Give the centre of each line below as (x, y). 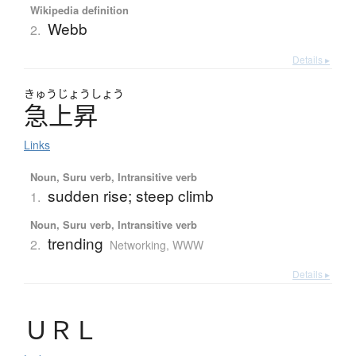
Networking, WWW (156, 244)
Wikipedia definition (79, 10)
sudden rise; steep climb (130, 195)
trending (75, 242)
